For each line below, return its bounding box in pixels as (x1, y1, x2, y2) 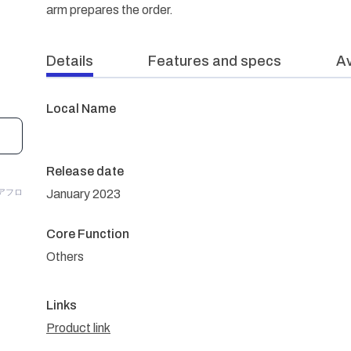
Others (46, 250, 84, 263)
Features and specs (147, 53, 281, 69)
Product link (46, 321, 110, 335)
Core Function (46, 227, 129, 241)
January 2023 (46, 187, 121, 201)
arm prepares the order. (46, 3, 173, 16)
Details (46, 53, 93, 69)
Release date (46, 165, 124, 178)
